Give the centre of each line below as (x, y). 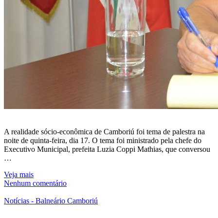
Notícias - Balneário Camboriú (51, 201)
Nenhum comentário (35, 183)
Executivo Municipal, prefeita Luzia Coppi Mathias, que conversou (107, 149)
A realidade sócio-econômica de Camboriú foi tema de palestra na (104, 132)
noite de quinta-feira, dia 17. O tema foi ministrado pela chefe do (103, 141)
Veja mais (19, 175)
